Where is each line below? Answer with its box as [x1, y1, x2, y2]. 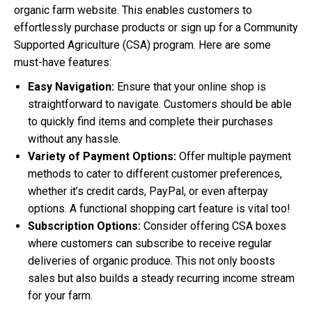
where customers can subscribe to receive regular [28, 237, 272, 250]
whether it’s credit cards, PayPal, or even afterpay [28, 185, 268, 198]
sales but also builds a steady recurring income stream [28, 272, 295, 285]
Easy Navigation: [28, 80, 114, 93]
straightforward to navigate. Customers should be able [28, 97, 292, 111]
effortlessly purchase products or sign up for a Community [14, 21, 298, 34]
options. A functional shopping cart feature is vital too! [28, 202, 290, 215]
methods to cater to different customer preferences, [28, 167, 282, 180]
